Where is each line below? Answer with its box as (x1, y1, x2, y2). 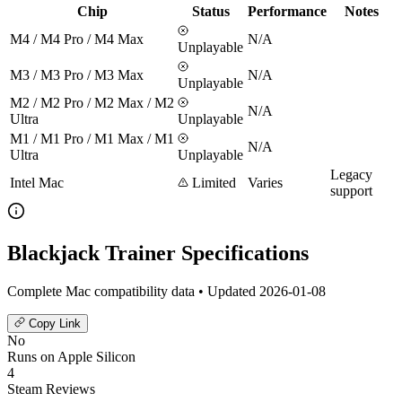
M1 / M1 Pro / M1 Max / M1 (10, 130, 174, 146)
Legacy (330, 166, 372, 182)
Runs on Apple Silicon (7, 348, 135, 364)
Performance (248, 3, 327, 19)
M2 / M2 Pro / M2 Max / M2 (10, 94, 174, 110)
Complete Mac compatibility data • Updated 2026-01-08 (7, 283, 326, 299)
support (330, 182, 372, 198)
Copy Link (25, 316, 81, 330)
